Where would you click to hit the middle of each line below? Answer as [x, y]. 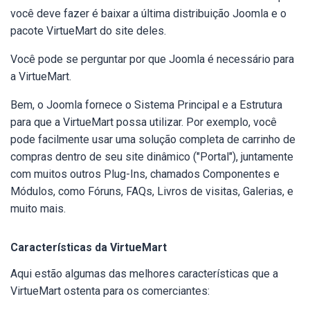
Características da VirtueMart [89, 247]
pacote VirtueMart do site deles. [88, 31]
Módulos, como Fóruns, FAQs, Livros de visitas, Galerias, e [152, 191]
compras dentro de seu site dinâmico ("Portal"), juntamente [152, 157]
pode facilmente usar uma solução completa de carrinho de [153, 139]
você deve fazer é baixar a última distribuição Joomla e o [148, 13]
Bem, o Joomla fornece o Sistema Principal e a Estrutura [146, 105]
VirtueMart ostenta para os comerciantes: [110, 291]
